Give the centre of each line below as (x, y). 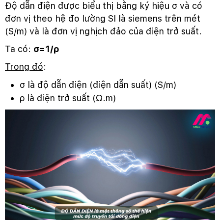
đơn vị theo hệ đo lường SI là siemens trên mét (103, 18)
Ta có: (19, 49)
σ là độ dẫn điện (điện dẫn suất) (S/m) (98, 84)
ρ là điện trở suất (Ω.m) (68, 98)
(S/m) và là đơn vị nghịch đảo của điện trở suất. (105, 31)
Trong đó (24, 66)
